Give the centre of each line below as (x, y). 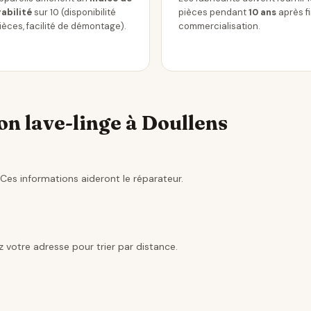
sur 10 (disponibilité (74, 12)
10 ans (262, 12)
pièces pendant (213, 12)
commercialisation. (219, 26)
